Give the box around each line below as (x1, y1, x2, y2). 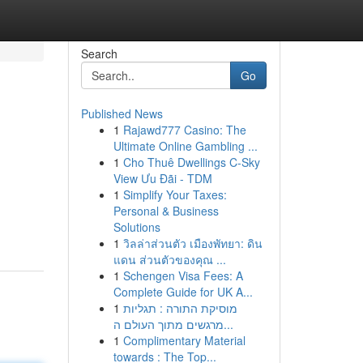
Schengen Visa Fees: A (122, 267, 243, 284)
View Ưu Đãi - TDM (113, 170, 212, 186)
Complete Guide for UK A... (113, 284, 253, 300)
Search (80, 45, 117, 62)
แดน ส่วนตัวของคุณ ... (113, 251, 226, 267)
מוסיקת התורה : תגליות (122, 300, 237, 316)
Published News (80, 105, 163, 122)
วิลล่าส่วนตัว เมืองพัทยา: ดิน (122, 235, 263, 251)
